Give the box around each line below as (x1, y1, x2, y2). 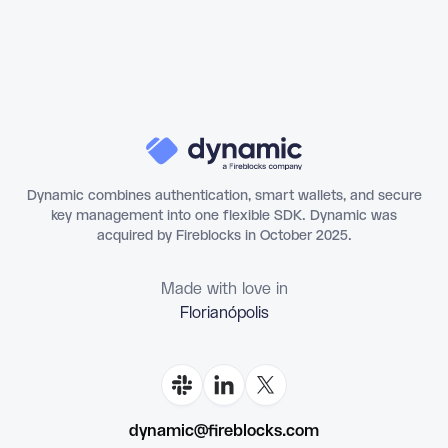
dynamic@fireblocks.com (129, 421, 319, 441)
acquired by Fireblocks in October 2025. (96, 226, 352, 245)
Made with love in (160, 279, 288, 299)
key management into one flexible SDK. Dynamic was (51, 206, 397, 225)
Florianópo (186, 303, 262, 323)
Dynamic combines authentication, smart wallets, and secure (26, 186, 422, 205)
